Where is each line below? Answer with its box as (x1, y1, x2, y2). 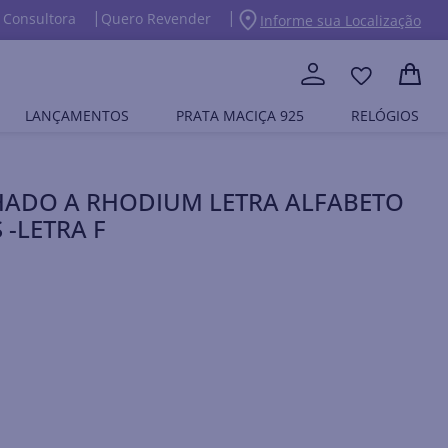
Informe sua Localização (260, 10, 422, 30)
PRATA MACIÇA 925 (175, 106, 304, 125)
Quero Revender (101, 9, 212, 28)
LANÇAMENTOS (24, 106, 129, 125)
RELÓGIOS (351, 106, 420, 125)
